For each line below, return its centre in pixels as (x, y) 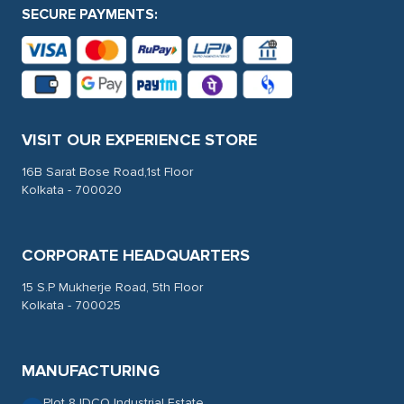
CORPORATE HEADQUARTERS (136, 255)
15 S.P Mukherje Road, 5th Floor (112, 287)
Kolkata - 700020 (72, 189)
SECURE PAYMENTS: (90, 14)
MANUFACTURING (91, 370)
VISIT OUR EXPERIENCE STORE (139, 139)
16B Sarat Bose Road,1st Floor (107, 171)
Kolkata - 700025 (71, 305)
